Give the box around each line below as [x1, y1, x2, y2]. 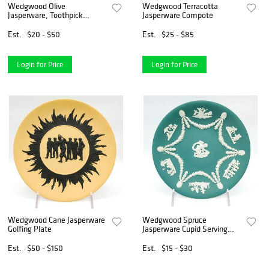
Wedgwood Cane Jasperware [8, 214, 105, 226]
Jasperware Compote [142, 9, 214, 20]
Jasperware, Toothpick [8, 9, 83, 20]
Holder [8, 18, 30, 29]
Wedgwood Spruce [142, 214, 207, 226]
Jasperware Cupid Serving [142, 223, 228, 235]
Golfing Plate [8, 223, 52, 235]
